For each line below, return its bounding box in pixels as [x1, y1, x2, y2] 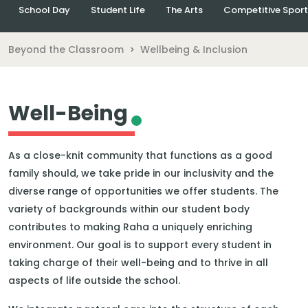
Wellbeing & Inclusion [140, 42, 247, 56]
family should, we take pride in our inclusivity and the [8, 166, 274, 180]
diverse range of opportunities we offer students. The [8, 184, 278, 198]
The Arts [166, 3, 203, 16]
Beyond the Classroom [8, 42, 124, 56]
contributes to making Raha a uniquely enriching [8, 220, 252, 234]
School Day [19, 3, 70, 16]
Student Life [91, 3, 145, 16]
